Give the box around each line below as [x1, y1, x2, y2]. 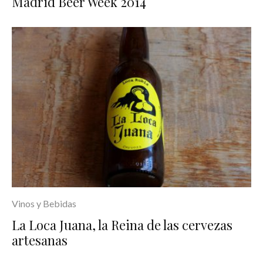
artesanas [12, 231, 68, 249]
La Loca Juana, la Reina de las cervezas [12, 215, 232, 234]
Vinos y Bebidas [12, 197, 76, 209]
